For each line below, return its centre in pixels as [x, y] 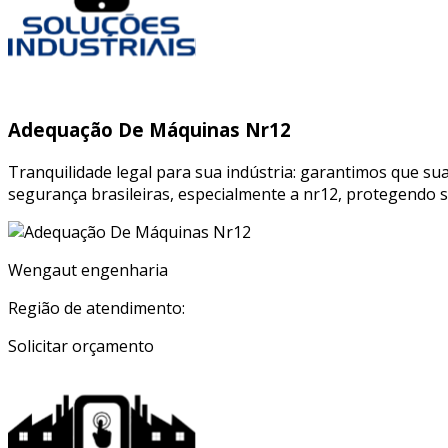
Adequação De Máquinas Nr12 [149, 130]
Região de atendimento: [96, 308]
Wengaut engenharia [88, 270]
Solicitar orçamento [81, 346]
